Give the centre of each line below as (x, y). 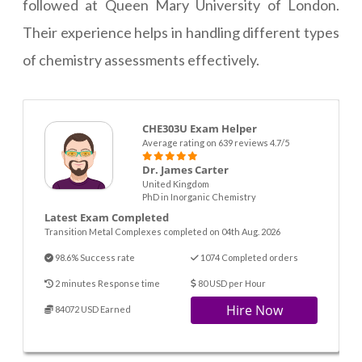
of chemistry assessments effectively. (141, 60)
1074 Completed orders (248, 258)
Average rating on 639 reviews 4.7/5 (215, 143)
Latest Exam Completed (107, 218)
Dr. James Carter (185, 170)
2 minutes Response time (107, 284)
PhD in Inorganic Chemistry (199, 197)
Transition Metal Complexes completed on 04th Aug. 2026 (162, 232)
